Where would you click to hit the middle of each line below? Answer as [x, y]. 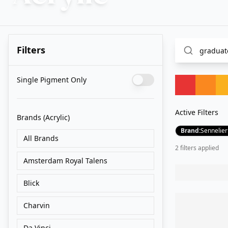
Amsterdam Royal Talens [65, 161]
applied [208, 148]
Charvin [37, 205]
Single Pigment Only [52, 80]
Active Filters [197, 112]
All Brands [41, 138]
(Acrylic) [56, 117]
